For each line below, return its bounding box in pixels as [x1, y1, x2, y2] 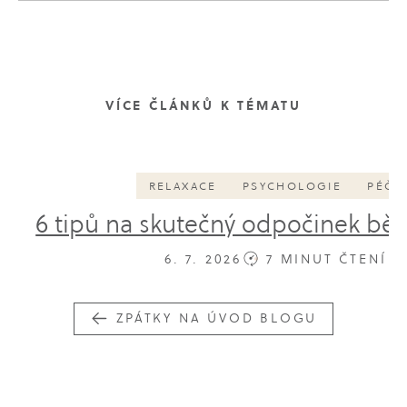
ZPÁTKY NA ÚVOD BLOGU [116, 309, 318, 328]
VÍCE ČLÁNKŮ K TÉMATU [105, 96, 302, 115]
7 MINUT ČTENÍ [265, 249, 387, 268]
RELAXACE [148, 177, 217, 194]
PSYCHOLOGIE [242, 177, 342, 194]
